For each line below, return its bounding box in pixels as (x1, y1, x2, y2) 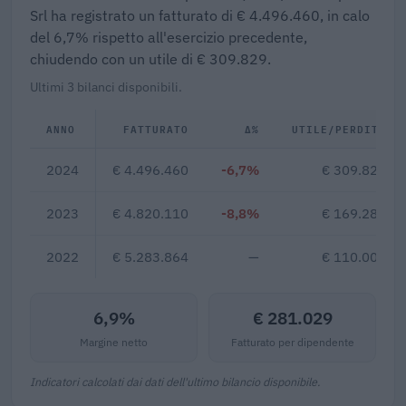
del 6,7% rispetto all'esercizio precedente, (30, 27, 307, 46)
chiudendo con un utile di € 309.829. (30, 49, 271, 68)
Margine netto (80, 333, 148, 349)
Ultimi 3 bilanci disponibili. (30, 78, 182, 95)
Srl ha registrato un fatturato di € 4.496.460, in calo (30, 5, 370, 24)
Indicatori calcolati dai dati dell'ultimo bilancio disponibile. (30, 373, 320, 389)
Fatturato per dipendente (230, 333, 354, 349)
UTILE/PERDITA (292, 119, 386, 137)
